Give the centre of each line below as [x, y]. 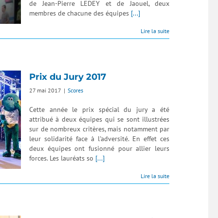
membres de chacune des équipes [80, 13]
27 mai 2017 [45, 90]
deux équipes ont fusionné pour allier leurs [99, 148]
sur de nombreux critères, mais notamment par [99, 129]
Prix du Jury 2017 [68, 77]
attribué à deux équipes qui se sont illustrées [99, 119]
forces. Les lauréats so [62, 158]
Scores [75, 90]
